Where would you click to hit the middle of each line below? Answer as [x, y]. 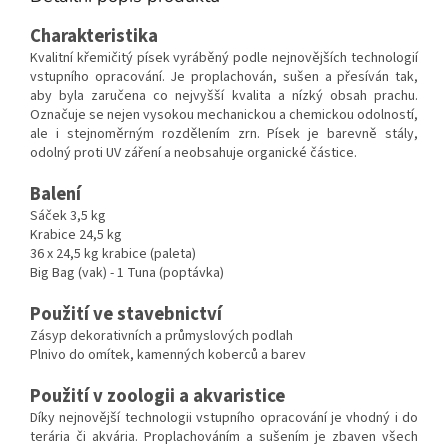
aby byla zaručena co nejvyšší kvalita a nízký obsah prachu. [224, 96]
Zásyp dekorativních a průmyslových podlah [161, 336]
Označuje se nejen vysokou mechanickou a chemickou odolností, [224, 115]
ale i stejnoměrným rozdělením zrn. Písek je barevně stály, [224, 134]
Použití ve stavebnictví [126, 314]
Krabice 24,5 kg [76, 235]
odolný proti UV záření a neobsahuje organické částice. [193, 153]
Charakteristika [94, 36]
